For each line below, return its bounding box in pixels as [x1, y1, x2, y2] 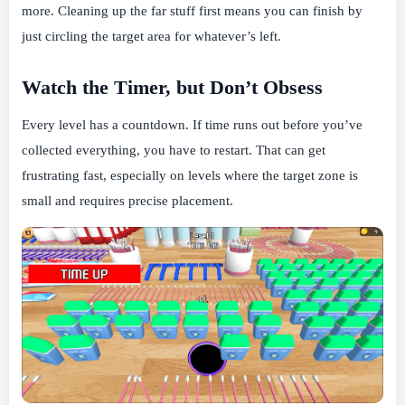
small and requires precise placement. [22, 193, 233, 209]
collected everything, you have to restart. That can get [22, 143, 325, 158]
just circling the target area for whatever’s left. [22, 28, 281, 43]
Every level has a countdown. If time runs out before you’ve [22, 118, 363, 133]
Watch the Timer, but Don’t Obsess [22, 76, 323, 99]
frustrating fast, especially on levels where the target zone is [22, 168, 358, 184]
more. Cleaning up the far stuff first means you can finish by [22, 3, 363, 18]
